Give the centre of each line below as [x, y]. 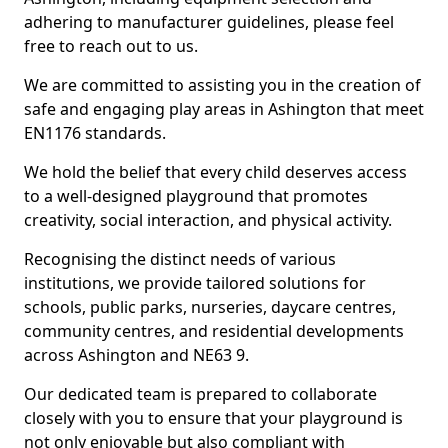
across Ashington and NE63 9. [136, 355]
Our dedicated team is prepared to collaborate [200, 394]
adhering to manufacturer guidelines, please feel [209, 22]
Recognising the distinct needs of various [180, 259]
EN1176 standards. [95, 133]
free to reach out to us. [111, 46]
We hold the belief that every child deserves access [215, 172]
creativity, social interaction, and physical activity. [208, 220]
